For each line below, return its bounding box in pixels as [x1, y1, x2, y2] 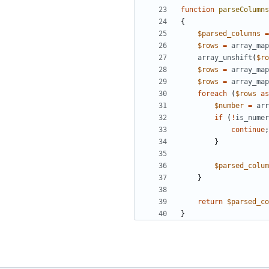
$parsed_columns [198, 29, 261, 38]
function [181, 5, 214, 14]
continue [231, 125, 265, 134]
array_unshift [198, 53, 252, 62]
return [198, 198, 223, 207]
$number [214, 101, 244, 110]
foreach [198, 89, 227, 98]
